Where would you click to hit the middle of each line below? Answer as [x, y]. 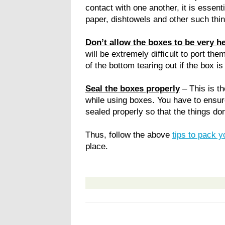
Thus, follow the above [129, 134]
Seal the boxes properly [132, 88]
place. [101, 146]
